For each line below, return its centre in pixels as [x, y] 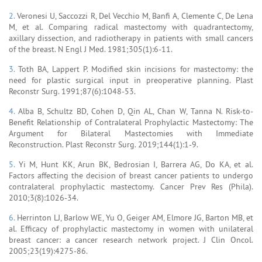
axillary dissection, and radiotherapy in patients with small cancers [131, 38]
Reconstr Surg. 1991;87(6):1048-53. [72, 91]
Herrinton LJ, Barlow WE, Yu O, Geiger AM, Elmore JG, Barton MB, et [135, 217]
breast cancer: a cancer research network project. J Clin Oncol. [131, 239]
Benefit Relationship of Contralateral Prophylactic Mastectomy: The [131, 122]
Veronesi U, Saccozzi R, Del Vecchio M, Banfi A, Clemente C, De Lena [135, 15]
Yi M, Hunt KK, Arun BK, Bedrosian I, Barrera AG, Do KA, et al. [136, 164]
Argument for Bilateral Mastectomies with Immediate [131, 133]
